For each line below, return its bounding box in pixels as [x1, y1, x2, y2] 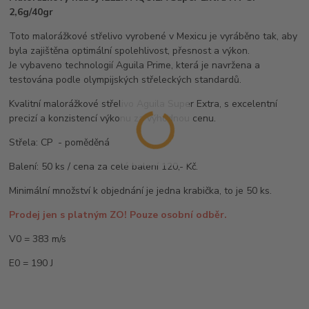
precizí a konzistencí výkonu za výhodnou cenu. [9, 111, 217, 125]
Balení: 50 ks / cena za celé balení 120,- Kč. [9, 159, 199, 173]
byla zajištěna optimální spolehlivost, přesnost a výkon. [9, 43, 250, 57]
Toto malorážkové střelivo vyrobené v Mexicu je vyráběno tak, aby [9, 29, 298, 43]
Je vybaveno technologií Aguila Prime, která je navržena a [9, 58, 261, 72]
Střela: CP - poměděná [9, 135, 113, 149]
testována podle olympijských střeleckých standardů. [9, 72, 242, 86]
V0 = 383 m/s [9, 232, 67, 246]
